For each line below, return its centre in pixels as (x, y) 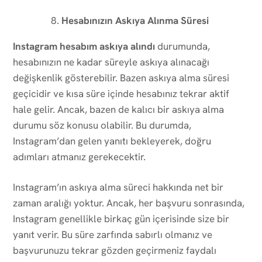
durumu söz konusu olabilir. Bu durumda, (102, 125)
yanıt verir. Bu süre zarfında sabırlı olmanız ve (113, 234)
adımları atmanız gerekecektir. (79, 156)
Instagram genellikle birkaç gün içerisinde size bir (121, 218)
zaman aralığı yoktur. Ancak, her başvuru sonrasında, (129, 203)
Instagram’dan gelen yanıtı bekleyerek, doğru (112, 141)
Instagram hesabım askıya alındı (84, 46)
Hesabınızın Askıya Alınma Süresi (135, 20)
